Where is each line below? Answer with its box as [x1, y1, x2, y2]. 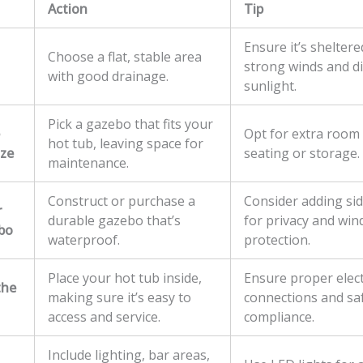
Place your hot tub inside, [48, 269, 202, 288]
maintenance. [48, 154, 129, 173]
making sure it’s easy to [48, 288, 191, 307]
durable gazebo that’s [48, 211, 181, 230]
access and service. [48, 308, 160, 327]
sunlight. [244, 77, 297, 96]
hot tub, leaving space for [48, 135, 203, 153]
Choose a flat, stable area [48, 48, 202, 66]
